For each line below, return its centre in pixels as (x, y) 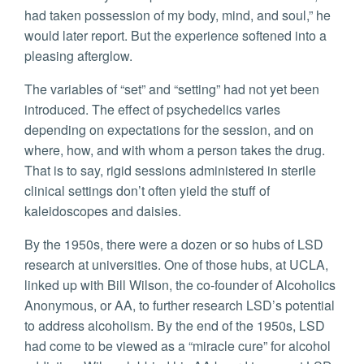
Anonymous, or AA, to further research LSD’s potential (180, 305)
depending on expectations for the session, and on (169, 130)
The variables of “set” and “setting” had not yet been (172, 89)
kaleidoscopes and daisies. (103, 211)
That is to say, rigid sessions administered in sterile (170, 171)
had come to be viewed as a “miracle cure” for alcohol (178, 346)
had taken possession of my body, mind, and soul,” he (178, 15)
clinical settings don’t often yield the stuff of (147, 191)
